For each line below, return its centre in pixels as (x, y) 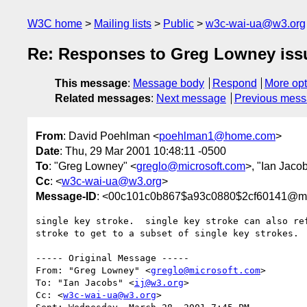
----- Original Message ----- (112, 258)
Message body (169, 84)
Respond (234, 84)
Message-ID (66, 196)
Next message (191, 99)
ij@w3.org (159, 282)
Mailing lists (123, 24)
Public (179, 24)
